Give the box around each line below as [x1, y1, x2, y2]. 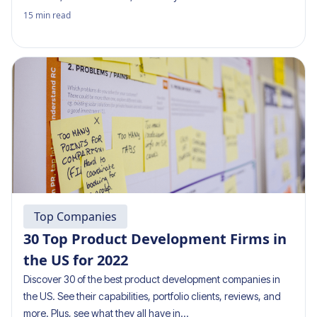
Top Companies [34, 209, 117, 224]
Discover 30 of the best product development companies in [23, 273, 280, 285]
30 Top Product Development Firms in [23, 229, 287, 248]
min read [35, 9, 71, 21]
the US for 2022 [23, 250, 128, 270]
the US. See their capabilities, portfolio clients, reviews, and [23, 290, 281, 302]
